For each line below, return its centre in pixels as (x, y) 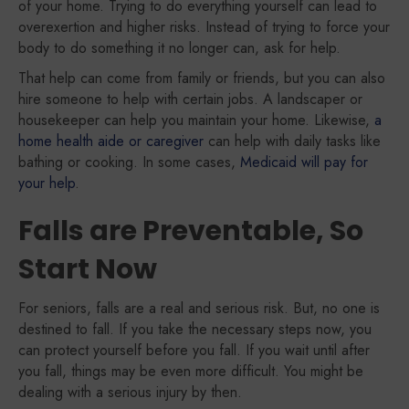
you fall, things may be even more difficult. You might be (191, 371)
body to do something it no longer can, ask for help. (179, 48)
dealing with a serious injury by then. (130, 392)
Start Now (88, 269)
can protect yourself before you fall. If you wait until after (194, 350)
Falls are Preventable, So (191, 231)
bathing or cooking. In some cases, (129, 162)
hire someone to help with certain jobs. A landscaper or (190, 99)
